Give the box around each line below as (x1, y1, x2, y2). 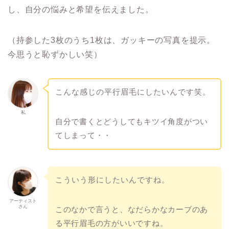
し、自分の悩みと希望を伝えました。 (8, 5, 154, 14)
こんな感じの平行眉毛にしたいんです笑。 (55, 87, 211, 96)
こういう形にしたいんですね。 (55, 175, 170, 185)
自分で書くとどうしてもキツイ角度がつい (55, 117, 209, 126)
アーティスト (9, 198, 37, 203)
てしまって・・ (55, 130, 112, 140)
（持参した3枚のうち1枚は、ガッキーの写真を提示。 (8, 36, 215, 45)
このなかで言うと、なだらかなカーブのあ (55, 205, 209, 214)
